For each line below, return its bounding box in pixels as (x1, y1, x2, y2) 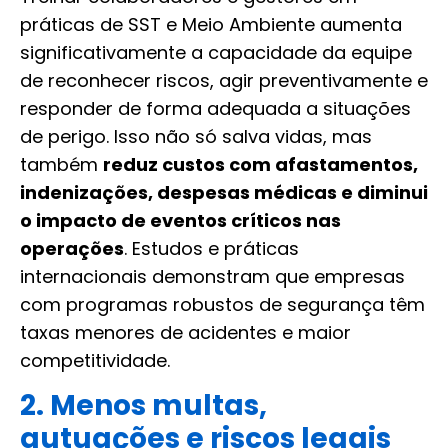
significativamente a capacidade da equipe (20, 40, 412, 65)
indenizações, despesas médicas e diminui (20, 180, 428, 205)
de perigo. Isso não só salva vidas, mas (20, 124, 372, 149)
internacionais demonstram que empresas (20, 264, 405, 289)
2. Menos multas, (20, 386, 267, 426)
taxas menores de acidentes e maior (20, 320, 351, 345)
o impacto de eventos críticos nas (20, 208, 341, 233)
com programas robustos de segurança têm (20, 292, 425, 317)
